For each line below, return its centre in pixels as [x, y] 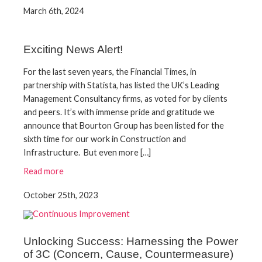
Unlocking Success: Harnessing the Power [131, 241]
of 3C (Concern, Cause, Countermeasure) [128, 254]
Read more [44, 171]
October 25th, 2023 [61, 195]
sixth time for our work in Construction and [105, 139]
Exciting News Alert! [73, 49]
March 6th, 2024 [54, 11]
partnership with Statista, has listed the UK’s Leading [121, 85]
